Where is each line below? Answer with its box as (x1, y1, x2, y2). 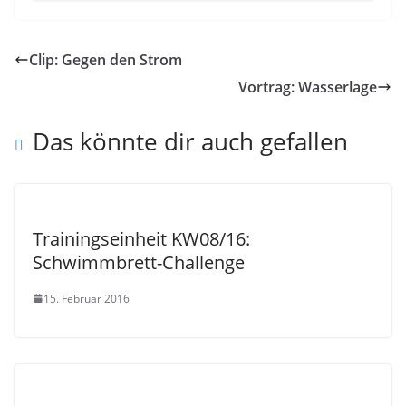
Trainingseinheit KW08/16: (33, 226, 250, 251)
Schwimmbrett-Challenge (33, 249, 245, 275)
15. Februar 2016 (43, 290, 130, 306)
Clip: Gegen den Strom (29, 49, 182, 70)
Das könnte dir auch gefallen (33, 124, 348, 158)
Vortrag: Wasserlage (238, 76, 377, 97)
